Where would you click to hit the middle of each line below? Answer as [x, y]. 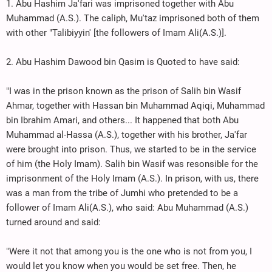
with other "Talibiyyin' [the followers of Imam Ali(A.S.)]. [116, 32]
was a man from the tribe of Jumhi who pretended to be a [122, 193]
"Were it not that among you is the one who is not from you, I [129, 251]
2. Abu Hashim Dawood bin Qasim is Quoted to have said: [123, 62]
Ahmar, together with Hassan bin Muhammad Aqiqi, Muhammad [135, 105]
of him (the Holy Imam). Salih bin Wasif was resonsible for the [132, 164]
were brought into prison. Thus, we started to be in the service [131, 149]
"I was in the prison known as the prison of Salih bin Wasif [124, 91]
